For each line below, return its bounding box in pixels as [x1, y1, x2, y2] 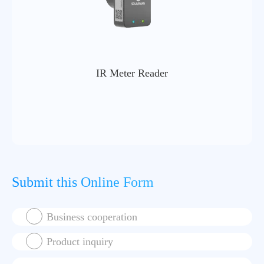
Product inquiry [47, 236, 113, 248]
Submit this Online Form [12, 174, 154, 190]
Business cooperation [47, 211, 137, 223]
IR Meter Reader [96, 67, 168, 80]
